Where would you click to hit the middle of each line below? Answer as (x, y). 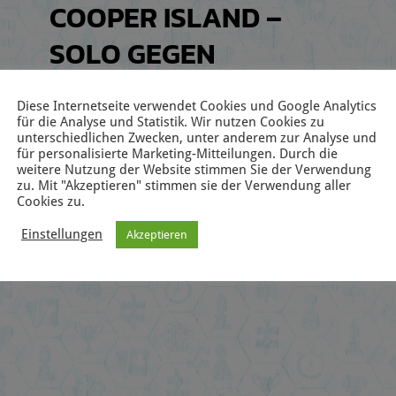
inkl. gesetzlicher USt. (152, 159)
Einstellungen (62, 234)
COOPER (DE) (134, 90)
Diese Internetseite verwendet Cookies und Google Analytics (197, 105)
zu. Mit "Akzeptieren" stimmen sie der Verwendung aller (184, 185)
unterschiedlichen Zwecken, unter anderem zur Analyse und (197, 137)
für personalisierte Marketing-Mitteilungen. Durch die (177, 153)
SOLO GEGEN (133, 53)
